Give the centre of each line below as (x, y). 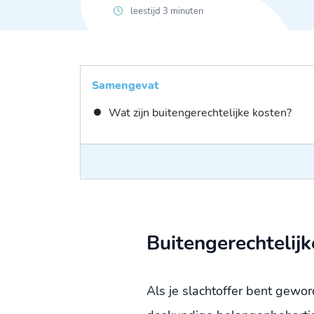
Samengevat (125, 86)
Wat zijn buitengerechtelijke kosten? (200, 113)
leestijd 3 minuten (166, 11)
